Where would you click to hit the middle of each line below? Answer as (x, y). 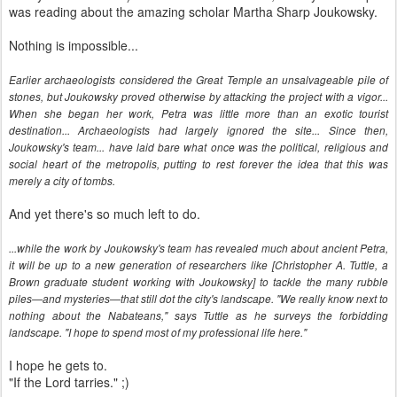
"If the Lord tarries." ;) (69, 382)
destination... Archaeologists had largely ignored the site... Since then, (198, 130)
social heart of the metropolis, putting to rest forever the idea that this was (198, 164)
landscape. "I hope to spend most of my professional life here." (158, 332)
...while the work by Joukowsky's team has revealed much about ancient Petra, (198, 248)
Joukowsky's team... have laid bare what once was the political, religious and (198, 147)
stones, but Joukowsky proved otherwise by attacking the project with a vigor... (198, 97)
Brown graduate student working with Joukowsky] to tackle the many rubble (198, 282)
